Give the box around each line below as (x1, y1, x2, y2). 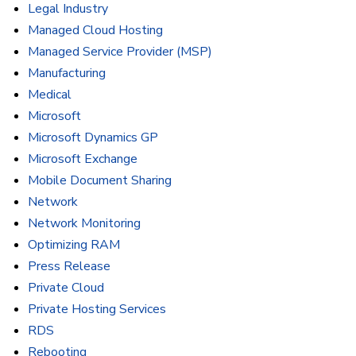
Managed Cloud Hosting (28, 21, 163, 40)
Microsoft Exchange (28, 150, 137, 168)
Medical (28, 86, 72, 104)
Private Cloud (28, 279, 104, 297)
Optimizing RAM (28, 236, 120, 254)
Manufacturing (28, 64, 106, 83)
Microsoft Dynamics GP (28, 129, 158, 147)
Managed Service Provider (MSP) (28, 43, 212, 61)
